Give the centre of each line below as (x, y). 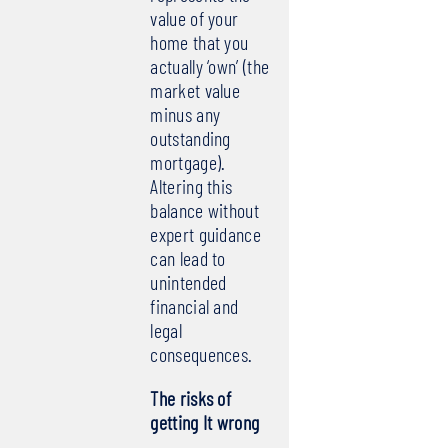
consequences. (201, 354)
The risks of (191, 398)
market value (195, 90)
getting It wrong (205, 422)
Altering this (191, 186)
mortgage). (188, 162)
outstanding (190, 138)
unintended (188, 282)
